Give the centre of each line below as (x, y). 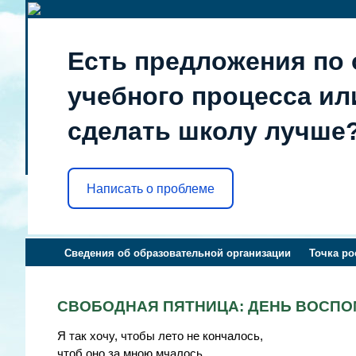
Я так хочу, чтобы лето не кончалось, (160, 336)
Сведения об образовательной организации (178, 253)
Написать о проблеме (151, 188)
